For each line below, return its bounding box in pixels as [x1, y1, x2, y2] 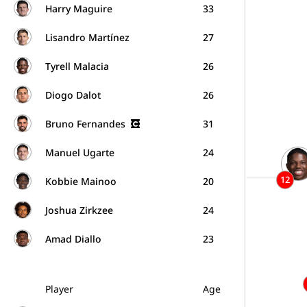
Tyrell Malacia [45, 59, 109, 73]
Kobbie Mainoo [45, 174, 116, 188]
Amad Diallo [45, 232, 101, 245]
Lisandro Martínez [45, 30, 130, 44]
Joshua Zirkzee [45, 203, 113, 217]
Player [45, 282, 73, 295]
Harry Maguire [45, 1, 112, 15]
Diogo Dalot [45, 88, 101, 101]
